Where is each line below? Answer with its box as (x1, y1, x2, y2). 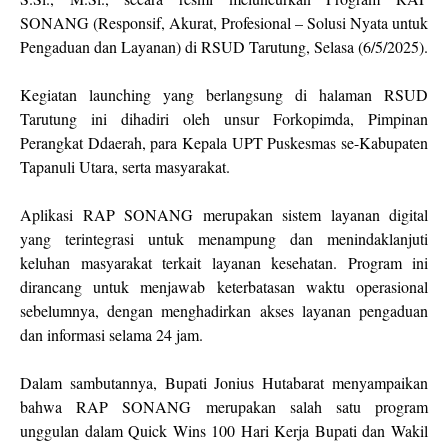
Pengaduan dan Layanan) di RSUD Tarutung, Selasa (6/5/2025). (20, 36, 428, 57)
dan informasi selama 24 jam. (20, 324, 208, 345)
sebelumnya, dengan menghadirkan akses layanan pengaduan (20, 300, 428, 321)
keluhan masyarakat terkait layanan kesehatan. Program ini (20, 252, 428, 273)
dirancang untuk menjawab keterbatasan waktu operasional (20, 276, 428, 297)
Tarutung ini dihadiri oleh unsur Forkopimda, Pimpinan (20, 108, 428, 129)
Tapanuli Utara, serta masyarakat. (20, 156, 230, 177)
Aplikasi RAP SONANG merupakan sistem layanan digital (20, 204, 428, 225)
